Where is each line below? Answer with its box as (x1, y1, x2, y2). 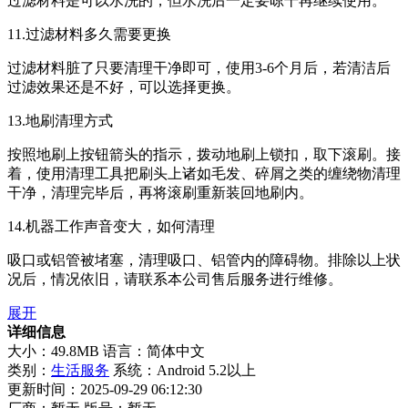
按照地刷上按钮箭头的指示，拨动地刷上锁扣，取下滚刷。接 (7, 146, 401, 162)
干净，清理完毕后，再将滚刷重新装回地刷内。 (7, 184, 313, 200)
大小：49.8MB (7, 342, 99, 359)
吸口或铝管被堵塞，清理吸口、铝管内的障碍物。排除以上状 (7, 251, 401, 268)
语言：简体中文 (103, 342, 205, 359)
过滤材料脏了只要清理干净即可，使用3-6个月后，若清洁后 (7, 59, 391, 76)
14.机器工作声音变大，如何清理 (7, 218, 215, 234)
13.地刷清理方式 (7, 112, 113, 128)
